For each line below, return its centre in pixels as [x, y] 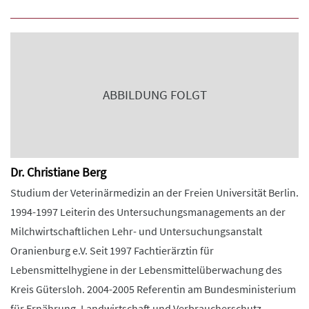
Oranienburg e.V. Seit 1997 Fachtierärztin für [112, 250]
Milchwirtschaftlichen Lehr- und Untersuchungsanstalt [136, 231]
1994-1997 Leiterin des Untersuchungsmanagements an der [148, 212]
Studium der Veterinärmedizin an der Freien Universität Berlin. [154, 192]
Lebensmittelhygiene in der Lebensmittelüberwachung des [146, 270]
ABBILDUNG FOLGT [154, 95]
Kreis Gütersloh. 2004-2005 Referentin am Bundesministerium [153, 289]
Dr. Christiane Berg [58, 172]
